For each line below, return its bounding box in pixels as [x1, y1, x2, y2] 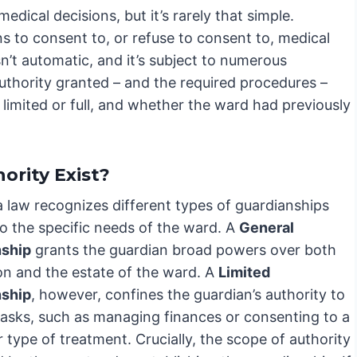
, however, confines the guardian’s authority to [31, 286, 345, 304]
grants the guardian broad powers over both [31, 241, 336, 259]
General [239, 219, 294, 237]
